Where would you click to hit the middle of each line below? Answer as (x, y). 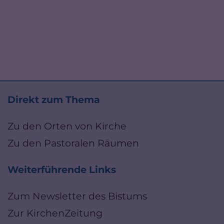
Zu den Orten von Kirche (67, 126)
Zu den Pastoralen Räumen (73, 143)
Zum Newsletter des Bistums (77, 196)
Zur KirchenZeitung (55, 213)
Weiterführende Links (62, 169)
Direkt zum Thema (54, 99)
